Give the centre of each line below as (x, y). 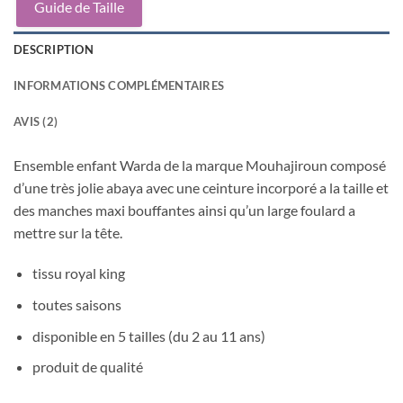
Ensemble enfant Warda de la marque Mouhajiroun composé (200, 165)
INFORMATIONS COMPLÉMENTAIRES (119, 85)
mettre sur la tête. (68, 232)
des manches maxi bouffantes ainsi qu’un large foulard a (184, 210)
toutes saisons (76, 305)
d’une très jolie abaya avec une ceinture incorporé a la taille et (201, 187)
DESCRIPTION (54, 49)
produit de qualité (87, 367)
